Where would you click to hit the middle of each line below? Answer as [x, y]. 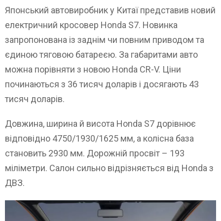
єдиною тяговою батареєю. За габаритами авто [101, 55]
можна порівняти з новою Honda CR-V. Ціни [93, 70]
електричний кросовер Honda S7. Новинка [91, 25]
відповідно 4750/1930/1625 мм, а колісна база [99, 139]
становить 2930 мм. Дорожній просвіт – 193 [95, 153]
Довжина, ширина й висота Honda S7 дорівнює [100, 124]
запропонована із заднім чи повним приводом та [105, 40]
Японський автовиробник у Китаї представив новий [110, 10]
